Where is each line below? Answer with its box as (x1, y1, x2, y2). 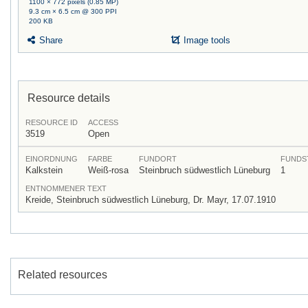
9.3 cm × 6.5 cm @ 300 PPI (29, 7, 118, 15)
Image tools (181, 35, 231, 46)
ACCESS (88, 118, 118, 127)
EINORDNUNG (25, 155, 78, 164)
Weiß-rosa (88, 165, 129, 176)
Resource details (27, 91, 110, 104)
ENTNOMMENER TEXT (25, 184, 107, 193)
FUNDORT (139, 155, 177, 164)
